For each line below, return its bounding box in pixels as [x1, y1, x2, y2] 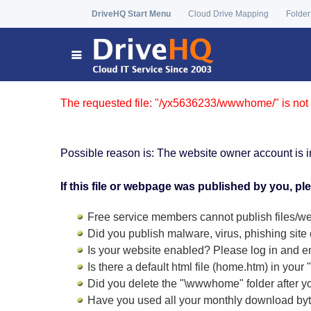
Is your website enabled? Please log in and [85, 244, 302, 256]
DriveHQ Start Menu [92, 9, 171, 19]
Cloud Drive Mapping [188, 9, 269, 19]
